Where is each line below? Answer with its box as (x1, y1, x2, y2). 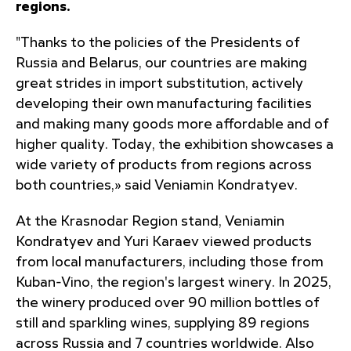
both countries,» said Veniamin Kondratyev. (16, 179, 298, 193)
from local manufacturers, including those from (16, 255, 324, 270)
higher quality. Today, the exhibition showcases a (16, 138, 334, 152)
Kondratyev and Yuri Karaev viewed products (16, 235, 312, 249)
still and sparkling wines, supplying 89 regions (16, 317, 309, 331)
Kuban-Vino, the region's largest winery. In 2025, (16, 276, 331, 290)
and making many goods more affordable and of (16, 118, 329, 132)
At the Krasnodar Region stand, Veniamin (16, 215, 284, 229)
